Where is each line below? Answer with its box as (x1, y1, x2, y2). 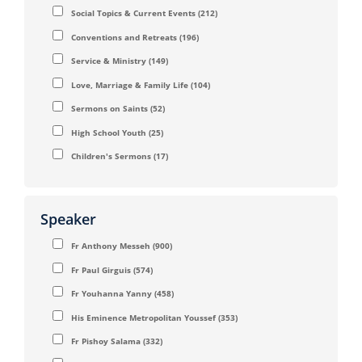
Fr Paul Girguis (71, 263, 131, 276)
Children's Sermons (71, 150, 151, 162)
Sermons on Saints (71, 103, 148, 115)
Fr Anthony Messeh (71, 240, 150, 252)
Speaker (40, 209, 96, 229)
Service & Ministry (71, 55, 146, 67)
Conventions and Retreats (71, 31, 177, 43)
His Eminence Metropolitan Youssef (71, 311, 216, 323)
